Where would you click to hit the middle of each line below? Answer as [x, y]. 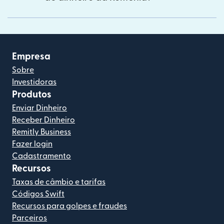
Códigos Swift [38, 194]
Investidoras [34, 82]
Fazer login [32, 144]
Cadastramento [41, 156]
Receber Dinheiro [43, 120]
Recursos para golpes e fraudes [69, 206]
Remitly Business [41, 132]
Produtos [32, 95]
